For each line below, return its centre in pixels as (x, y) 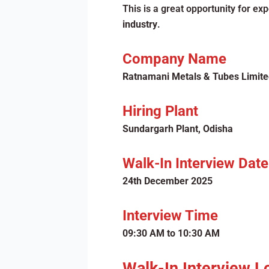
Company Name (174, 59)
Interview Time (170, 216)
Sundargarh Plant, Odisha (177, 129)
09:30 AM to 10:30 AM (171, 233)
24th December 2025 (167, 181)
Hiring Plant (160, 111)
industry (140, 24)
